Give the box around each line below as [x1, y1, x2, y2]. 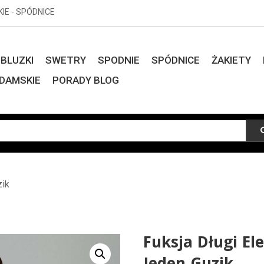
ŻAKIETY [212, 54, 252, 66]
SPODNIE [98, 54, 140, 66]
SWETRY [45, 54, 87, 66]
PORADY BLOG [52, 74, 120, 86]
